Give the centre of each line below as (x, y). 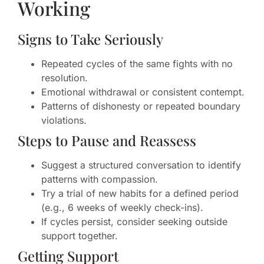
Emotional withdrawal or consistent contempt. (143, 92)
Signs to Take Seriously (90, 39)
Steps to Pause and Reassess (107, 140)
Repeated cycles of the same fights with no (137, 63)
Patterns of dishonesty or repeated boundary (141, 106)
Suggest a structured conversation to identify (141, 165)
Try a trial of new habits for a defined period (140, 193)
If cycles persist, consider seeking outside (134, 221)
